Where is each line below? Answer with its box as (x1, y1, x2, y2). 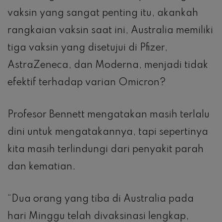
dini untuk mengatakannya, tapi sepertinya (7, 127, 208, 137)
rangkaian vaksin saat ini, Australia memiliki (7, 25, 213, 36)
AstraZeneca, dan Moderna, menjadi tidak (7, 60, 208, 70)
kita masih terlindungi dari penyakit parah (7, 144, 204, 155)
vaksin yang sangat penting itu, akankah (7, 8, 198, 18)
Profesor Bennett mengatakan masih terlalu (7, 110, 210, 120)
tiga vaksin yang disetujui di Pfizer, (7, 43, 167, 53)
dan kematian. (7, 162, 76, 172)
